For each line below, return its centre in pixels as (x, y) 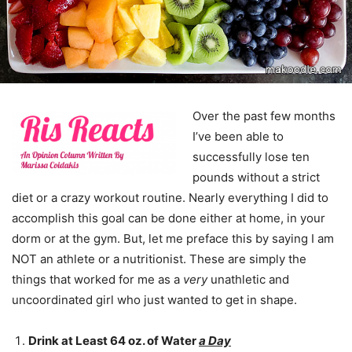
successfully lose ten (251, 156)
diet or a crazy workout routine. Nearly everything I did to (170, 197)
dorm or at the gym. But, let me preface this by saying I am (173, 238)
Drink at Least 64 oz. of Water (114, 340)
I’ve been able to (238, 136)
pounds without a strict (256, 177)
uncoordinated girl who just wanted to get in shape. (154, 299)
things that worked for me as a (97, 279)
